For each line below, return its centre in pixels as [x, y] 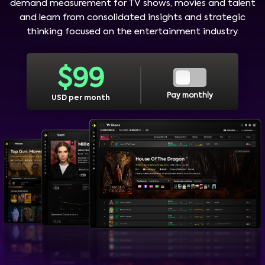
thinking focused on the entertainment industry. [132, 31]
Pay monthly [190, 96]
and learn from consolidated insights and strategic [132, 17]
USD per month [81, 98]
